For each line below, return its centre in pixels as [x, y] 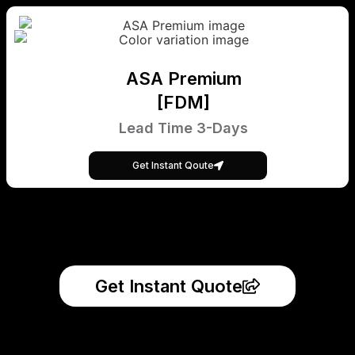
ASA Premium [183, 78]
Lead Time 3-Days [183, 128]
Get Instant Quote [169, 286]
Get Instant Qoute [173, 165]
